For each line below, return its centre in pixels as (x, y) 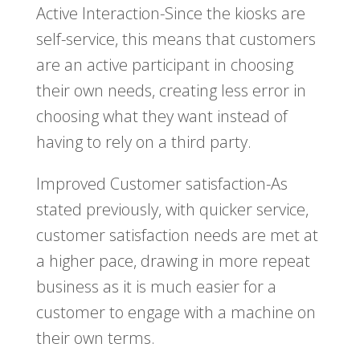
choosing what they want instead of (162, 117)
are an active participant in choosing (164, 65)
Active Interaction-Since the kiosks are (170, 14)
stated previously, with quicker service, (172, 210)
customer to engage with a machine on (176, 313)
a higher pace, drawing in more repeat (173, 261)
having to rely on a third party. (143, 142)
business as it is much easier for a (156, 287)
